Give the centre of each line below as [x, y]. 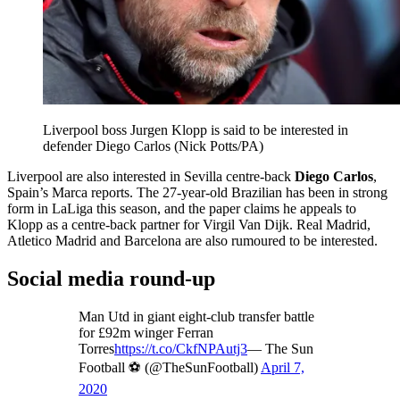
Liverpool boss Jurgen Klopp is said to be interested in [196, 129]
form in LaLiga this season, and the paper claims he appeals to [182, 208]
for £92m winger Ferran [146, 332]
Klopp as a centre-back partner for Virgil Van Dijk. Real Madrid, [189, 224]
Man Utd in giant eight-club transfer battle [196, 316]
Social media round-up [111, 278]
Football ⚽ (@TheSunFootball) [170, 367]
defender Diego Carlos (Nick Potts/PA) [153, 146]
